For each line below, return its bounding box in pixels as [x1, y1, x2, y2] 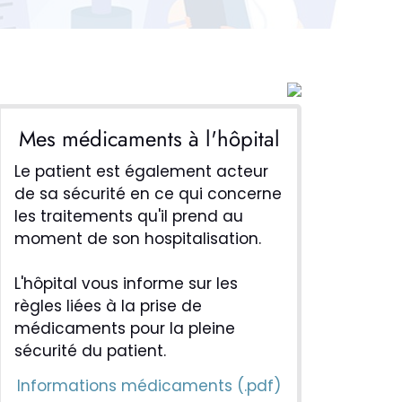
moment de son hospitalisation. [14, 227, 261, 249]
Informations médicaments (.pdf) [17, 374, 281, 397]
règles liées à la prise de [14, 294, 202, 317]
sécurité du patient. [14, 339, 166, 362]
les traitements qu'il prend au [14, 205, 243, 227]
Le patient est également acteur [14, 160, 268, 182]
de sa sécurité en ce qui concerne [14, 182, 282, 205]
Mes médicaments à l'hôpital [18, 122, 280, 154]
